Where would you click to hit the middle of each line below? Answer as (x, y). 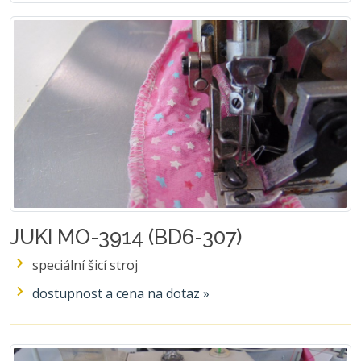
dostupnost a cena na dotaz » (121, 293)
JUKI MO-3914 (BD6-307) (126, 237)
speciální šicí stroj (85, 265)
